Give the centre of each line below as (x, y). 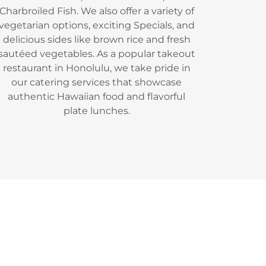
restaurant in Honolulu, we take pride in (96, 68)
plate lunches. (96, 110)
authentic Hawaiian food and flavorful (97, 96)
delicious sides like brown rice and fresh (96, 39)
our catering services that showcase (97, 82)
